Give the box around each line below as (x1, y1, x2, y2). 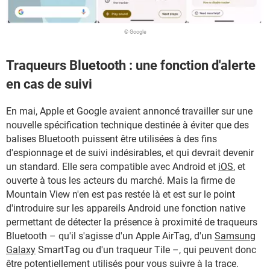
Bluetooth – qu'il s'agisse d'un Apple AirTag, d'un (6, 230, 215, 242)
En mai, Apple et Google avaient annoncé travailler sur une (6, 105, 253, 118)
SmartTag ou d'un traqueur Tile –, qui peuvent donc (36, 244, 256, 256)
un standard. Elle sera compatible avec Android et (6, 161, 218, 173)
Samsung (215, 230, 256, 242)
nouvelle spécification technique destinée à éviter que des (6, 119, 249, 131)
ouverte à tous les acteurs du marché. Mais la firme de (6, 175, 235, 187)
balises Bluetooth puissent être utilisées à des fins (6, 133, 217, 145)
